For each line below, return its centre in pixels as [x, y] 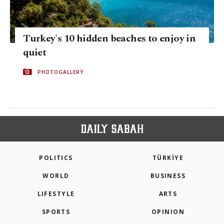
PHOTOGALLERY [60, 72]
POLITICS [56, 158]
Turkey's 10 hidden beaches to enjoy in [109, 38]
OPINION [168, 212]
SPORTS [56, 212]
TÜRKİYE [168, 158]
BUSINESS [168, 176]
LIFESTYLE [56, 194]
